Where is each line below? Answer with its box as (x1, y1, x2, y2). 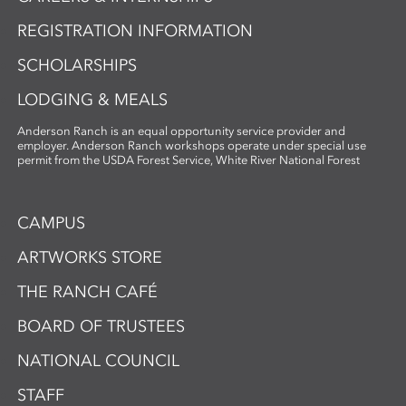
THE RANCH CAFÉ (17, 282, 159, 303)
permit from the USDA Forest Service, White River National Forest (17, 153, 361, 168)
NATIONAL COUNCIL (17, 351, 180, 372)
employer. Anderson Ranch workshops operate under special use (17, 139, 367, 153)
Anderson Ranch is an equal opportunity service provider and (17, 124, 346, 139)
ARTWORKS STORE (17, 247, 163, 268)
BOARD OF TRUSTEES (17, 316, 186, 337)
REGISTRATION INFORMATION (17, 21, 254, 42)
